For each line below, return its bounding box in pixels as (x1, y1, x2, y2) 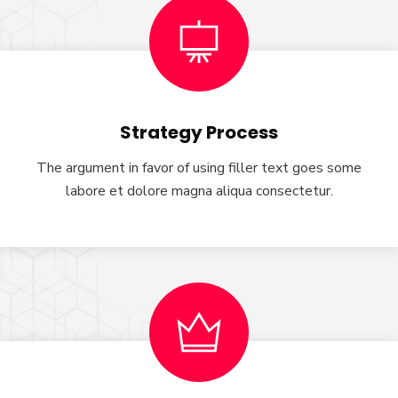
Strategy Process (120, 120, 278, 145)
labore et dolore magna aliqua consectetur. (65, 181, 333, 201)
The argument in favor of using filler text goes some (36, 158, 362, 178)
